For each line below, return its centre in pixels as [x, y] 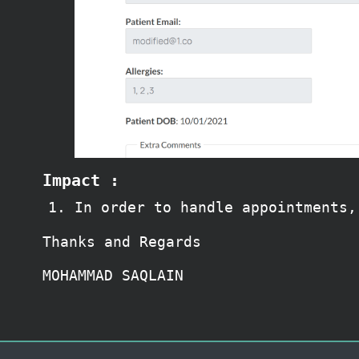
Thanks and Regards [122, 242]
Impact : [81, 181]
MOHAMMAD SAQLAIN [113, 276]
